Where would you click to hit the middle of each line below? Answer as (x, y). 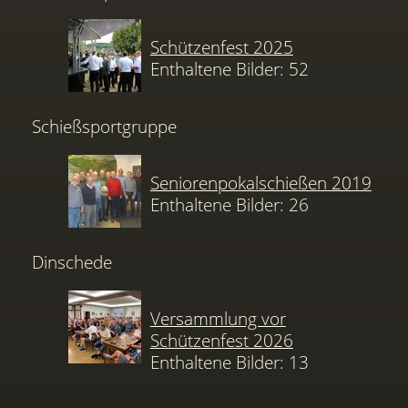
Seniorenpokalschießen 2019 (260, 183)
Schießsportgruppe (105, 126)
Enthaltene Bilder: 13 (229, 362)
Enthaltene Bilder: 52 (229, 69)
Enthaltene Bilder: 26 (229, 205)
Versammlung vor (218, 318)
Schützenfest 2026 (221, 340)
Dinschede (72, 261)
